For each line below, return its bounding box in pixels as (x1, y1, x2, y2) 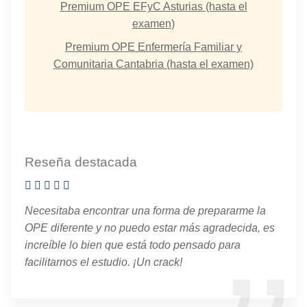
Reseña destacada (25, 154, 137, 169)
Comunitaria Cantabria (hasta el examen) (53, 58, 254, 71)
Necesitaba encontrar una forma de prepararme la (25, 204, 266, 217)
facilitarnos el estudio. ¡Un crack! (25, 256, 182, 268)
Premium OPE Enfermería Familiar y (65, 41, 242, 53)
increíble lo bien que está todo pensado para (25, 238, 241, 251)
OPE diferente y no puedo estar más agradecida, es (25, 221, 275, 234)
